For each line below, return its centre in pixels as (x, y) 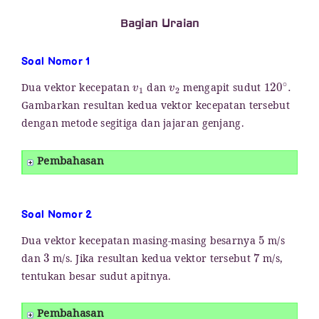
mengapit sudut (222, 90)
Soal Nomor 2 (57, 214)
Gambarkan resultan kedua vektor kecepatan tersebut (156, 108)
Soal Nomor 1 (56, 62)
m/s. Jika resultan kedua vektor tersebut (152, 260)
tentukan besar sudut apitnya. (96, 278)
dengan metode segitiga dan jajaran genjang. (133, 125)
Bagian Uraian (159, 23)
